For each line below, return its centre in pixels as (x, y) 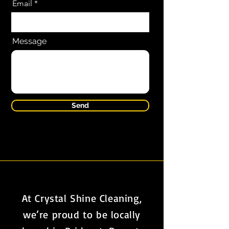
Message (29, 41)
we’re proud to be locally (82, 214)
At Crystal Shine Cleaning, (82, 198)
